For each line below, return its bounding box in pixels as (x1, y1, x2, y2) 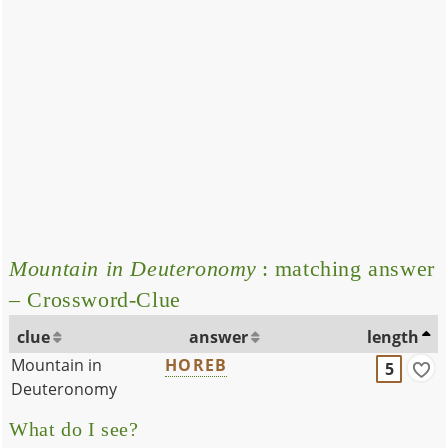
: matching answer (257, 255, 435, 281)
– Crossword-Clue (9, 286, 181, 312)
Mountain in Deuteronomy (9, 255, 258, 281)
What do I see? (9, 418, 139, 440)
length (367, 325, 420, 348)
